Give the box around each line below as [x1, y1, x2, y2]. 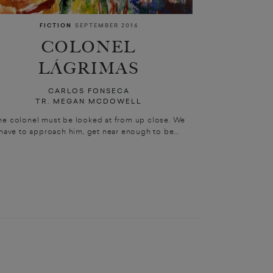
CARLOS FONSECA [48, 86, 130, 96]
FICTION [39, 21, 72, 30]
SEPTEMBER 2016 [74, 21, 138, 30]
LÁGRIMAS [38, 58, 140, 78]
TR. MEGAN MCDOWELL [35, 96, 143, 107]
